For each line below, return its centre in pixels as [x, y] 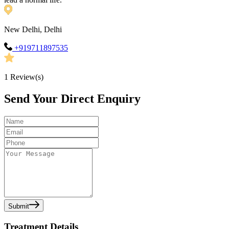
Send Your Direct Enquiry [72, 99]
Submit [19, 206]
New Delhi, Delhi [33, 30]
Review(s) [26, 77]
